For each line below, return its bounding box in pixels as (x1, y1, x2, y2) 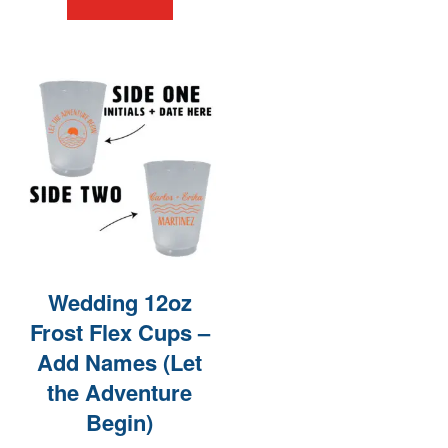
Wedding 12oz (47, 285, 192, 318)
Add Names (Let (37, 345, 203, 378)
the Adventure (47, 375, 193, 408)
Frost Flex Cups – (29, 315, 210, 348)
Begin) (86, 405, 154, 438)
